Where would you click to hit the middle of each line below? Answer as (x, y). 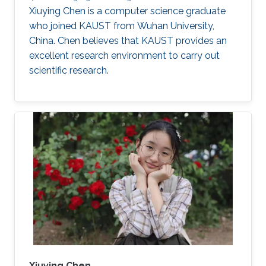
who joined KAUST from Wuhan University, (122, 26)
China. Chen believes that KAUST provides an (128, 40)
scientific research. (69, 70)
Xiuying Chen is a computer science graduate (127, 11)
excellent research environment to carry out (124, 55)
